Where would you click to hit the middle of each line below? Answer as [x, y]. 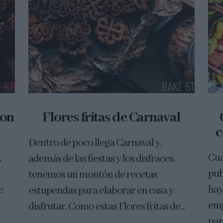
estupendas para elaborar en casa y [101, 191]
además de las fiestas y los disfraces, [101, 159]
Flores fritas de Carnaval [111, 118]
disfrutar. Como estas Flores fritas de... [106, 207]
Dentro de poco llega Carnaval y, [95, 143]
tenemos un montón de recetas [93, 175]
